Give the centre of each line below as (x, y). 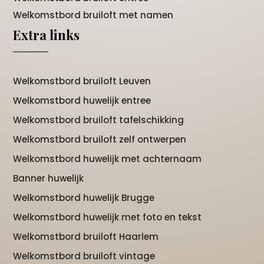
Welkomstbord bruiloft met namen (93, 15)
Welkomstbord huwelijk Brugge (84, 198)
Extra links (47, 35)
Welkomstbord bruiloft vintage (84, 256)
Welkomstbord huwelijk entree (82, 101)
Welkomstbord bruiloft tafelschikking (99, 120)
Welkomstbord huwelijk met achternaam (108, 159)
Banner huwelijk (49, 179)
